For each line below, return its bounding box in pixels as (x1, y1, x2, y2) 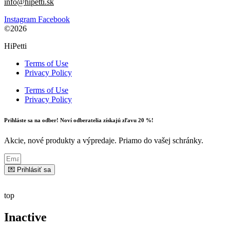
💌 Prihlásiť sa (8, 166, 51, 174)
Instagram (4, 15, 36, 24)
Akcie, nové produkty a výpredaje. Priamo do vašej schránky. (4, 136, 203, 145)
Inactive (4, 210, 47, 224)
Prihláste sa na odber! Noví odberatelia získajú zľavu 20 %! (4, 117, 154, 124)
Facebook (38, 15, 70, 24)
